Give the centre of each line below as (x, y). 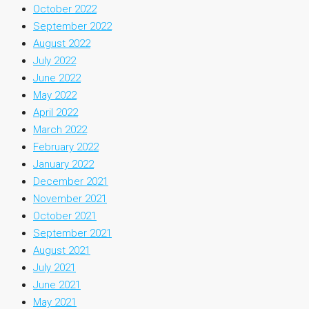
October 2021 (65, 216)
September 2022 (72, 27)
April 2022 (56, 113)
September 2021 (72, 233)
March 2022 (60, 130)
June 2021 (57, 285)
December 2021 (71, 182)
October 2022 (65, 9)
